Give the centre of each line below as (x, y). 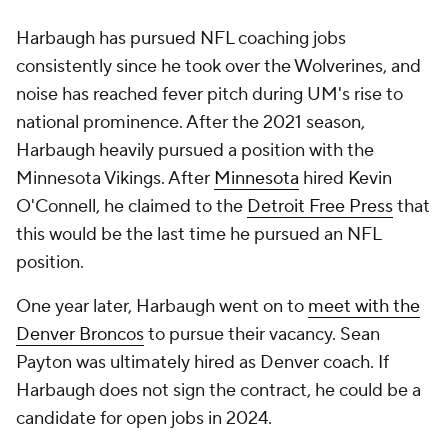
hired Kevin (345, 178)
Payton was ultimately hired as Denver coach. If (202, 362)
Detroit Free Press (320, 206)
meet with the (364, 306)
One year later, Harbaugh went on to (162, 306)
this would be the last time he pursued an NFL (198, 234)
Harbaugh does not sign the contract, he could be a (218, 390)
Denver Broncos (80, 334)
